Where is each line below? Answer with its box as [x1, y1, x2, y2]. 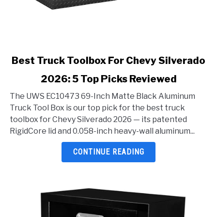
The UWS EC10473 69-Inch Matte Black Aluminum [10, 91, 195, 101]
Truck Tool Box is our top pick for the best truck [10, 103, 185, 112]
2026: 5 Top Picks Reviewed [40, 73, 177, 85]
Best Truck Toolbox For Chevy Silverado [12, 54, 205, 66]
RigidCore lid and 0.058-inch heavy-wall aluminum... [10, 126, 195, 136]
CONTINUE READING [73, 147, 144, 157]
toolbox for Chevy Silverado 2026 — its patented [10, 114, 187, 124]
